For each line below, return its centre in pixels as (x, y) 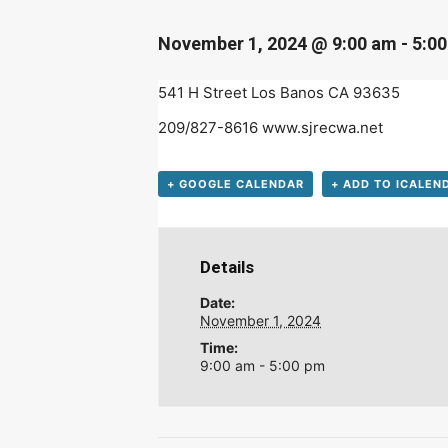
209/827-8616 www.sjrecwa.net (270, 128)
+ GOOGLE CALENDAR (235, 184)
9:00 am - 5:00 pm (263, 366)
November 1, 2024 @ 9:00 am (277, 43)
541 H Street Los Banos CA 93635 (279, 93)
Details (227, 267)
